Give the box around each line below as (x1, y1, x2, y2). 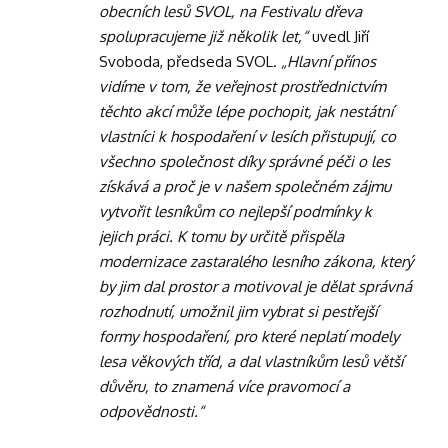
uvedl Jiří (308, 26, 369, 46)
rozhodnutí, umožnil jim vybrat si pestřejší (99, 301, 377, 321)
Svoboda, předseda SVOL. (99, 51, 281, 71)
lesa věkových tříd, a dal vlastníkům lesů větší (99, 351, 403, 371)
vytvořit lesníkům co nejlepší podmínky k (99, 201, 372, 221)
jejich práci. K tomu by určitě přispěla (99, 226, 344, 246)
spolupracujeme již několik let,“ (99, 26, 308, 46)
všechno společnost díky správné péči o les (99, 151, 390, 171)
